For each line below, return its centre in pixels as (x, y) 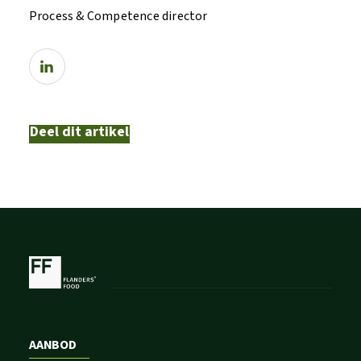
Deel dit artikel (79, 131)
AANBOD (53, 344)
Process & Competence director (118, 16)
